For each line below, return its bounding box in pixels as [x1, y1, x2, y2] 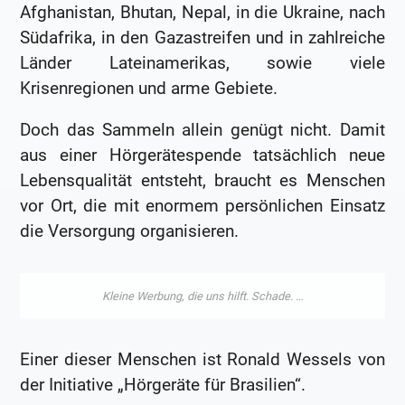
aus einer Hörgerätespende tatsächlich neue [20, 145, 385, 166]
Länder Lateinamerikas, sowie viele [20, 52, 385, 74]
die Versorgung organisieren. [20, 221, 240, 242]
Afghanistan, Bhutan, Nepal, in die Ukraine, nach [20, 2, 385, 24]
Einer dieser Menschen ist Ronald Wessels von [20, 349, 385, 371]
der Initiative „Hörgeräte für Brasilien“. [20, 374, 306, 396]
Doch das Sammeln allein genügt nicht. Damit [20, 119, 385, 141]
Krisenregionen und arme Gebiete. [20, 78, 278, 99]
